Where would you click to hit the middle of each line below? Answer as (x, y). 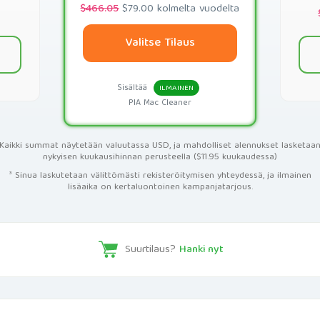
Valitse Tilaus (160, 43)
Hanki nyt (201, 250)
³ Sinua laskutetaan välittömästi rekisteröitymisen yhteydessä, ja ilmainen (160, 176)
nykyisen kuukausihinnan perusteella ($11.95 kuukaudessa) (160, 157)
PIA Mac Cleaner (160, 103)
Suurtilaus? (152, 250)
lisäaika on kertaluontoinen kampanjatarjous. (160, 187)
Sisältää (133, 88)
